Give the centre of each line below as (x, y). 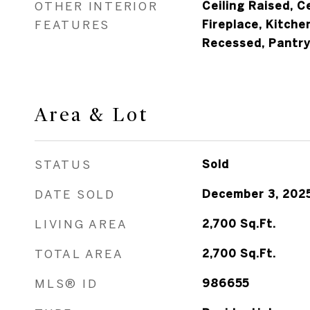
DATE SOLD (75, 194)
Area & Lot (92, 115)
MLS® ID (66, 283)
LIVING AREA (81, 224)
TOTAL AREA (79, 254)
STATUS (63, 164)
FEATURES (72, 25)
